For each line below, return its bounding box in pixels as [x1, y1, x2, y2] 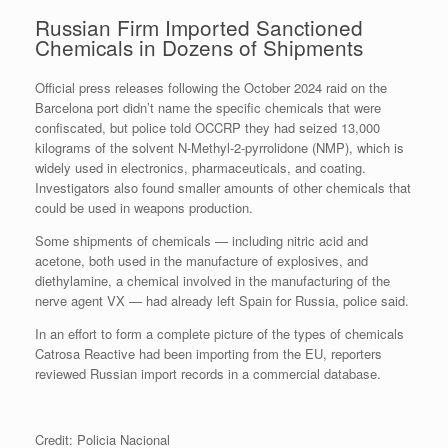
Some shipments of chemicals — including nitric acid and [35, 231, 368, 251]
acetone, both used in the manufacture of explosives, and [35, 251, 368, 271]
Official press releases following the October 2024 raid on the [35, 78, 387, 98]
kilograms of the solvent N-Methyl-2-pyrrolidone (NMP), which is [35, 138, 404, 158]
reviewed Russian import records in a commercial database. [35, 364, 381, 384]
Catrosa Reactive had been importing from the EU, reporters [35, 344, 382, 364]
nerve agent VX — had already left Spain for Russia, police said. [35, 291, 409, 311]
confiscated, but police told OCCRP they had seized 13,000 [35, 118, 380, 138]
